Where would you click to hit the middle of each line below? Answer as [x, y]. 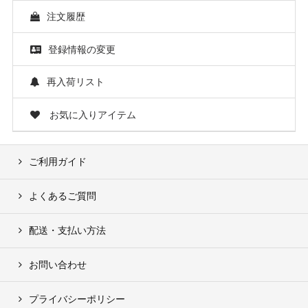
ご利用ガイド [57, 162]
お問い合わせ [57, 264]
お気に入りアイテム [91, 114]
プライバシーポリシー [77, 298]
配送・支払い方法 [67, 230]
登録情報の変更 [81, 49]
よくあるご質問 [62, 196]
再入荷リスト [75, 82]
